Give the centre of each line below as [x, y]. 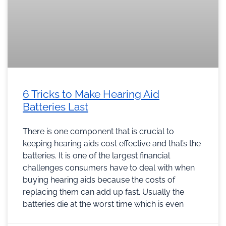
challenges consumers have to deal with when [109, 168]
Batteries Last [55, 107]
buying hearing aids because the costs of [99, 180]
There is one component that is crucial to [98, 132]
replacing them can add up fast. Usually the [103, 192]
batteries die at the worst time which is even [103, 204]
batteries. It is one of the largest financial [96, 156]
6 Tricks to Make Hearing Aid [91, 94]
